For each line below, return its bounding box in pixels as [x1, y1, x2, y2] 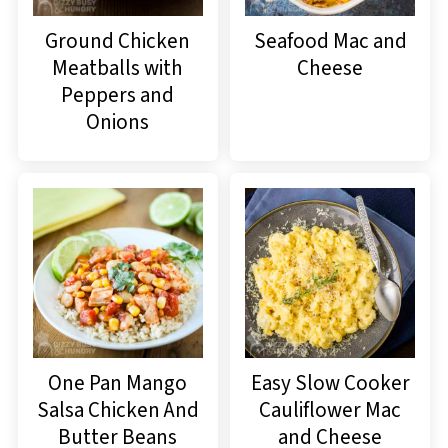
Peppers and [61, 80, 175, 111]
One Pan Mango [48, 368, 188, 399]
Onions [86, 107, 150, 138]
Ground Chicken [45, 26, 191, 57]
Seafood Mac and [253, 26, 407, 57]
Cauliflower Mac [259, 395, 402, 426]
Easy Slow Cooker [250, 368, 410, 399]
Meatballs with [52, 53, 184, 84]
